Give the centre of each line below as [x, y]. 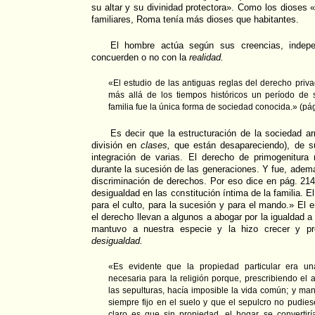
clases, [156, 146]
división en [116, 146]
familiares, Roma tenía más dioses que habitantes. [195, 20]
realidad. [206, 58]
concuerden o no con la [140, 58]
